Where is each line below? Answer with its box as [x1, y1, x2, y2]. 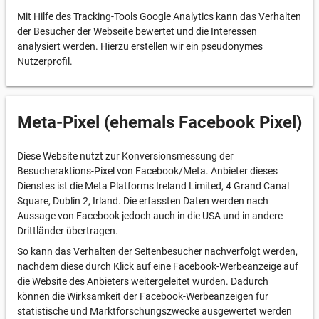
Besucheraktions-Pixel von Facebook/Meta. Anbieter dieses [17, 165, 278, 177]
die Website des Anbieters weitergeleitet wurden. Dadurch [17, 276, 268, 287]
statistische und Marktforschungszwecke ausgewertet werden [17, 305, 292, 317]
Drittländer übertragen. [17, 225, 118, 236]
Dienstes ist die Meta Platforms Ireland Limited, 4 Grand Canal [17, 180, 289, 192]
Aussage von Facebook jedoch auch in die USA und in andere [17, 210, 283, 221]
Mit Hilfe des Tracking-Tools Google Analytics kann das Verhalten [17, 11, 301, 22]
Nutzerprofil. [17, 56, 73, 67]
